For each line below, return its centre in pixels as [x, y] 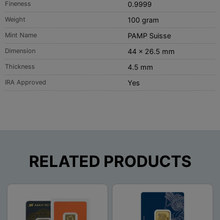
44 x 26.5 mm [151, 52]
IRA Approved [26, 82]
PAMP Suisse [149, 36]
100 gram [143, 20]
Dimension [20, 51]
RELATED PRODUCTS [110, 162]
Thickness [20, 67]
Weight [15, 20]
